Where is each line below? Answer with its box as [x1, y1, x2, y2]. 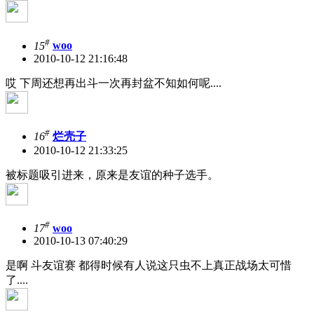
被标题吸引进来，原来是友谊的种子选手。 [6, 169, 219, 182]
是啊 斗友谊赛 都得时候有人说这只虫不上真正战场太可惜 [6, 259, 292, 272]
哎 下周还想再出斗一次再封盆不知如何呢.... [6, 76, 221, 89]
